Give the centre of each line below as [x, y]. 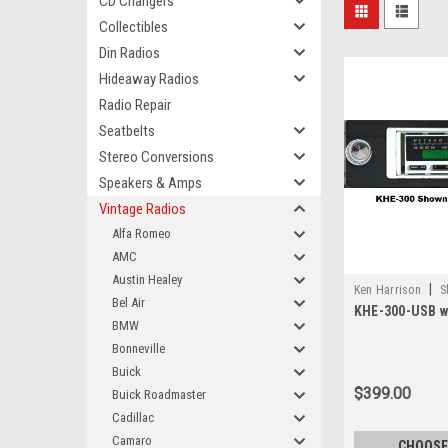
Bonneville [138, 348]
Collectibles [133, 27]
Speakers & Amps [150, 183]
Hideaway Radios [149, 79]
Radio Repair [135, 105]
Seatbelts [127, 131]
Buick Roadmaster [159, 394]
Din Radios [129, 53]
